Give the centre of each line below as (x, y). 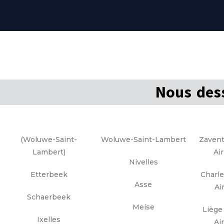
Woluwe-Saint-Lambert (143, 140)
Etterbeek (49, 175)
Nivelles (143, 162)
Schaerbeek (49, 197)
